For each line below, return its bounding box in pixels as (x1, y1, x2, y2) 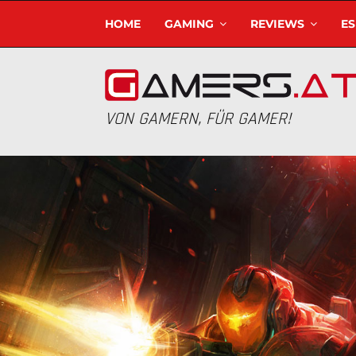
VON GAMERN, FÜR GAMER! (105, 108, 291, 130)
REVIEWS (250, 17, 304, 31)
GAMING (164, 17, 214, 31)
